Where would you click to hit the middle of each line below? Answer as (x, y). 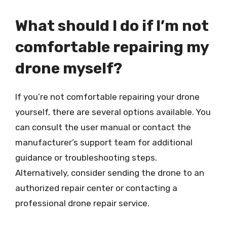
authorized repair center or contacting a (96, 188)
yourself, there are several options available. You (113, 112)
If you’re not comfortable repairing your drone (107, 97)
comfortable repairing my (112, 47)
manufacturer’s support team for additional (104, 142)
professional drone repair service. (82, 203)
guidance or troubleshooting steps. (86, 157)
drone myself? (69, 68)
